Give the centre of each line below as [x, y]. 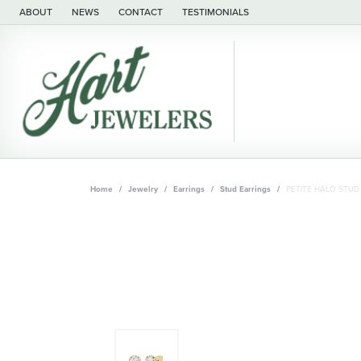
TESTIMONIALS [216, 12]
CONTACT [141, 12]
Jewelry [143, 189]
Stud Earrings [245, 189]
